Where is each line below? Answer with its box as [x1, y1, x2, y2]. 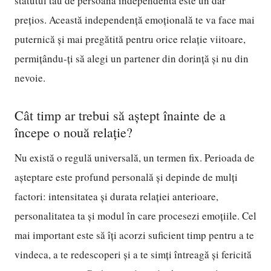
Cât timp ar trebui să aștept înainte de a [15, 106, 226, 124]
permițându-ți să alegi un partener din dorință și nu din [15, 51, 249, 65]
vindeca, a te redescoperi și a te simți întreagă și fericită [15, 247, 252, 261]
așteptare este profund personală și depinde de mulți [15, 170, 238, 184]
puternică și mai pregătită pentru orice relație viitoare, [15, 32, 246, 46]
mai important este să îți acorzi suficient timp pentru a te [15, 228, 254, 242]
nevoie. [15, 71, 45, 85]
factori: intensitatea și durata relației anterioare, [15, 189, 218, 203]
